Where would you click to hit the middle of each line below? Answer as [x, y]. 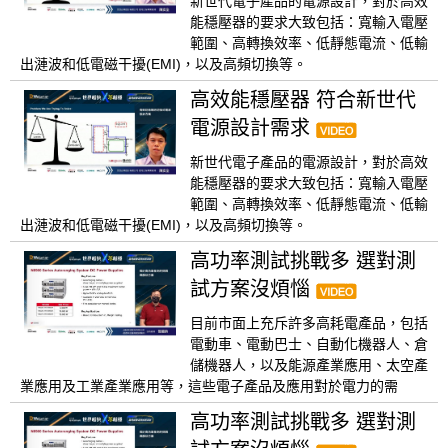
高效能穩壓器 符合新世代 [303, 100]
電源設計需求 [253, 128]
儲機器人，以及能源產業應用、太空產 [309, 365]
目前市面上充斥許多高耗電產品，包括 [309, 323]
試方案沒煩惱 [253, 289]
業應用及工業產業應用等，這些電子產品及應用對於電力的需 [209, 386]
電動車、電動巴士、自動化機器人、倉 [309, 344]
